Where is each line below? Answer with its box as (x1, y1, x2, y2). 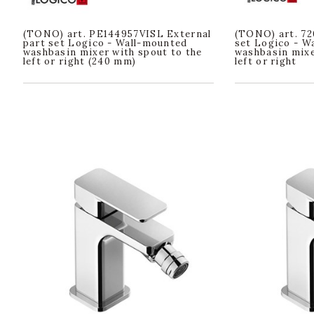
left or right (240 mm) (22, 55, 137, 67)
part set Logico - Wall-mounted (22, 36, 188, 49)
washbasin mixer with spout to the (22, 46, 203, 58)
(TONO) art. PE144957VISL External (22, 27, 212, 40)
